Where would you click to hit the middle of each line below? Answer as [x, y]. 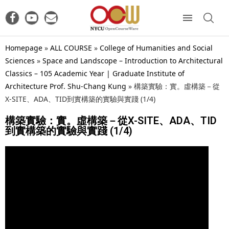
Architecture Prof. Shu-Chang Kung [66, 86]
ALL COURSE [71, 48]
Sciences [20, 60]
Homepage [24, 48]
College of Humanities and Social [156, 48]
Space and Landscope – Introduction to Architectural [133, 60]
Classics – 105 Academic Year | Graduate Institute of [95, 73]
